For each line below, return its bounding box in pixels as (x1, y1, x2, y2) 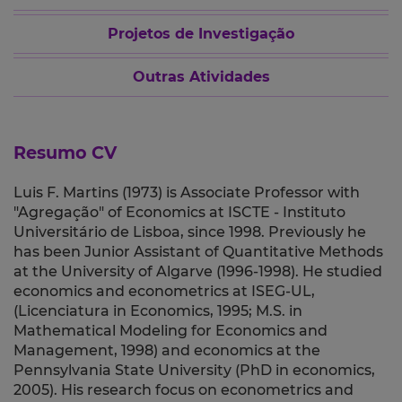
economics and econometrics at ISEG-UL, (13, 283, 315, 301)
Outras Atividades (132, 68, 270, 86)
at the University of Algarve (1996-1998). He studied (13, 263, 382, 281)
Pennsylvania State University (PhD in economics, (13, 362, 375, 380)
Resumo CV (13, 142, 117, 164)
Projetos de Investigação (108, 25, 294, 43)
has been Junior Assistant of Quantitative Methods (13, 243, 383, 261)
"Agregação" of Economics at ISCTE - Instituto (13, 204, 345, 222)
